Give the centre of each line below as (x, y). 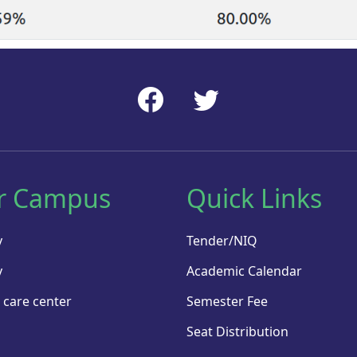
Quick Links (254, 198)
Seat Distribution (237, 331)
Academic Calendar (244, 271)
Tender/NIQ (222, 240)
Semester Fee (227, 301)
